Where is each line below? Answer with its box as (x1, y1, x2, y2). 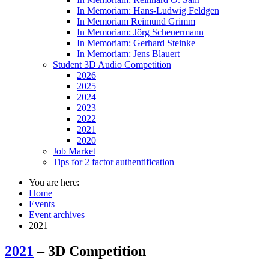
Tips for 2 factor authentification (53, 157, 174, 168)
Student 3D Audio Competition (53, 59, 171, 70)
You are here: (29, 177, 79, 188)
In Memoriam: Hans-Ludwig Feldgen (77, 5, 219, 16)
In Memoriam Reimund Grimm (77, 16, 195, 27)
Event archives (29, 210, 85, 220)
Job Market (53, 146, 95, 157)
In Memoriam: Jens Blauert (77, 49, 180, 59)
